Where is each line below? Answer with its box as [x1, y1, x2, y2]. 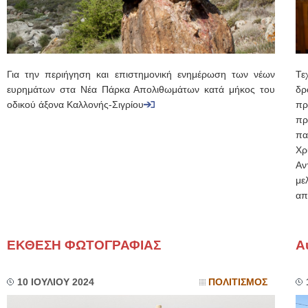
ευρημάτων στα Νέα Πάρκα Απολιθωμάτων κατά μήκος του [7, 85, 275, 95]
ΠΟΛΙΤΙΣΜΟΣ [208, 277, 267, 287]
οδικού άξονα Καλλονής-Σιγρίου [7, 100, 144, 110]
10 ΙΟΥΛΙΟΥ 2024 [17, 277, 94, 287]
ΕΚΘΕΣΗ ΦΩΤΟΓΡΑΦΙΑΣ [7, 238, 161, 252]
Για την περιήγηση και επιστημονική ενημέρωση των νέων [7, 69, 275, 80]
